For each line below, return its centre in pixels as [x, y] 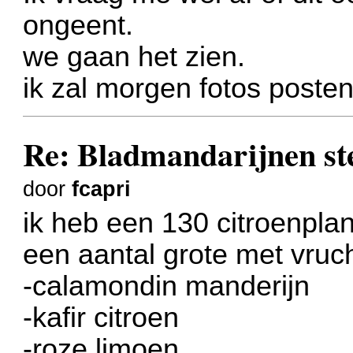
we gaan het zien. [134, 56]
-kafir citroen [101, 317]
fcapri [102, 190]
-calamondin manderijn [167, 286]
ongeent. [78, 25]
